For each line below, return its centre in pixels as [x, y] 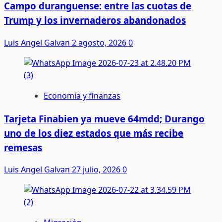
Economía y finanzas [82, 95]
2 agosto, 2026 [100, 42]
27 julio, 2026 [97, 170]
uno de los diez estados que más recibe [94, 133]
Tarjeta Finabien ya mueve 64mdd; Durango [104, 118]
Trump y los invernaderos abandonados [95, 20]
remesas [23, 147]
